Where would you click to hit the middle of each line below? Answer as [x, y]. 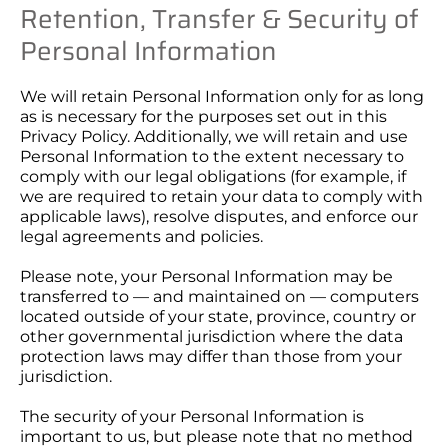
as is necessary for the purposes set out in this [203, 116]
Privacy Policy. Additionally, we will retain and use [214, 136]
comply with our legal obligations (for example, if [213, 176]
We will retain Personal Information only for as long [222, 96]
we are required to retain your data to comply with [221, 196]
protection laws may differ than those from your [211, 356]
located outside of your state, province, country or [218, 316]
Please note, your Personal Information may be [206, 276]
